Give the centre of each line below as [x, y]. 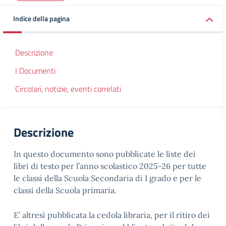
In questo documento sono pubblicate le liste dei [105, 154]
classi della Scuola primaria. [65, 190]
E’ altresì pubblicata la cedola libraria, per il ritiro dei [112, 215]
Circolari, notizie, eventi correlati [68, 89]
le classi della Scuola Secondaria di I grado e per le [107, 178]
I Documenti [35, 71]
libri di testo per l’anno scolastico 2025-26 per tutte [110, 166]
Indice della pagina [41, 18]
